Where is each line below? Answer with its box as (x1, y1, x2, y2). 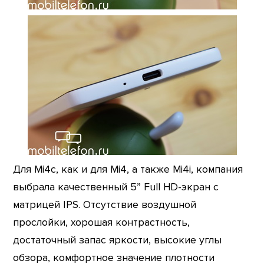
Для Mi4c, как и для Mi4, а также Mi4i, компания (13, 163, 243, 176)
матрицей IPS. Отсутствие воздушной (13, 198, 197, 211)
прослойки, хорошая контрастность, (13, 216, 190, 229)
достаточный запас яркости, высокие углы (13, 233, 222, 246)
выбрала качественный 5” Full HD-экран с (13, 180, 219, 193)
